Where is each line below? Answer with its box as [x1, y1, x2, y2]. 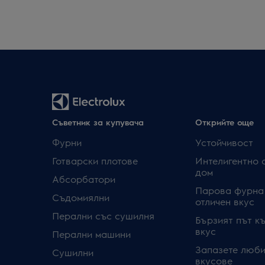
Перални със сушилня [52, 209, 154, 222]
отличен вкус [195, 195, 254, 208]
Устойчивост [195, 136, 253, 148]
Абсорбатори [52, 173, 115, 185]
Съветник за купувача [52, 117, 144, 127]
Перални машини [52, 228, 131, 240]
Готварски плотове [52, 154, 138, 167]
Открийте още [195, 117, 254, 127]
